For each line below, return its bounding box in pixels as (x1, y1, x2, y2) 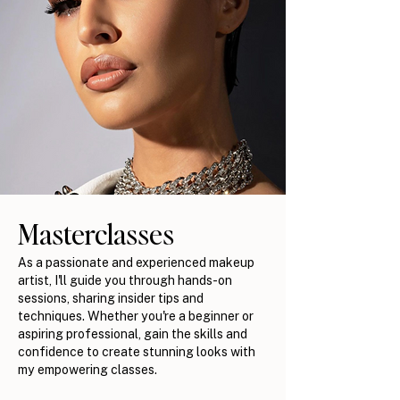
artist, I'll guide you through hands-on (18, 271, 232, 287)
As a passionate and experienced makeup (18, 254, 254, 270)
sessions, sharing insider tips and (18, 289, 204, 305)
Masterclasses (18, 215, 174, 251)
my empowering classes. (18, 361, 157, 377)
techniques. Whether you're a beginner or (18, 307, 254, 323)
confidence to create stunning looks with (18, 343, 255, 359)
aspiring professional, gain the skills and (18, 325, 247, 341)
